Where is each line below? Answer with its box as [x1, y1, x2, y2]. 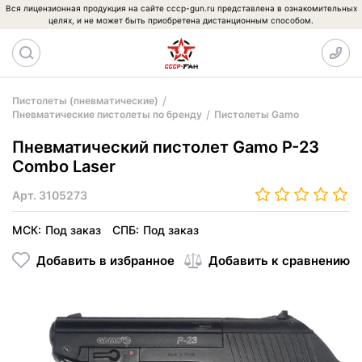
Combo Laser [12, 157, 116, 176]
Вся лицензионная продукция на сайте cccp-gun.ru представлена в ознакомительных [5, 3, 357, 13]
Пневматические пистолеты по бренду [12, 108, 202, 120]
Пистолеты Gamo [214, 108, 299, 120]
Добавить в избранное [36, 252, 175, 268]
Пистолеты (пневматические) [12, 95, 158, 107]
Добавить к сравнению [208, 252, 350, 268]
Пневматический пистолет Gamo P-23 [12, 137, 319, 157]
